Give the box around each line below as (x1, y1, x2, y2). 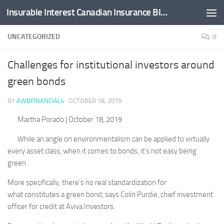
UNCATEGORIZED (7, 32, 60, 41)
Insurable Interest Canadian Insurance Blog (160, 6, 167, 18)
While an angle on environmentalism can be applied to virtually (17, 134, 209, 143)
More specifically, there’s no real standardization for (7, 178, 166, 187)
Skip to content (13, 9, 66, 19)
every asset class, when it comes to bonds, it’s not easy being (7, 146, 196, 155)
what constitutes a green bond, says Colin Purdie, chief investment (7, 190, 213, 199)
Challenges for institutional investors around (7, 58, 214, 71)
